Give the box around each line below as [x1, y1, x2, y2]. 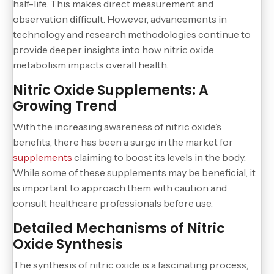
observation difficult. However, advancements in [13, 12, 227, 25]
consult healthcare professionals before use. [13, 196, 213, 209]
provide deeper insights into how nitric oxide [13, 43, 214, 56]
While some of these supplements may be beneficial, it [13, 166, 256, 179]
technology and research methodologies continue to [13, 28, 251, 40]
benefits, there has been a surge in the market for [13, 135, 233, 148]
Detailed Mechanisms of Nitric [13, 218, 225, 238]
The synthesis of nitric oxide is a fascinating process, [13, 258, 248, 271]
